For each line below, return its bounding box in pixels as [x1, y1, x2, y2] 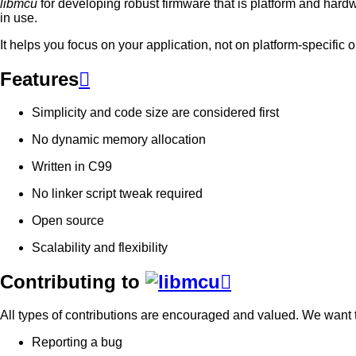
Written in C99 [32, 159, 112, 173]
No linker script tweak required [32, 186, 203, 200]
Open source [32, 213, 104, 227]
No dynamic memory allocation [32, 132, 206, 146]
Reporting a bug [32, 335, 122, 349]
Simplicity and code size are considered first [32, 105, 279, 119]
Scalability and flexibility [32, 240, 168, 254]
